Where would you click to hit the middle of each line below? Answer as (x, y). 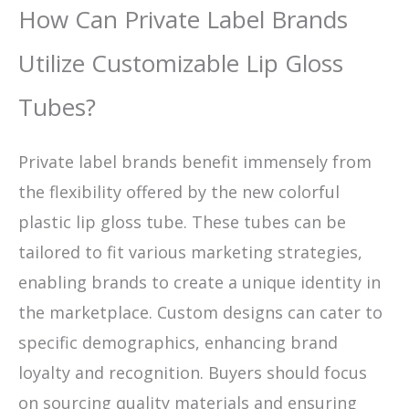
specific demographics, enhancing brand (178, 342)
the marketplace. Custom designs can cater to (200, 312)
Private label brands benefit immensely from (195, 161)
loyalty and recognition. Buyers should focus (193, 372)
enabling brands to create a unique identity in (199, 282)
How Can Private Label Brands (183, 19)
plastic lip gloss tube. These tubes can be (182, 221)
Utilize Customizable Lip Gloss (181, 63)
